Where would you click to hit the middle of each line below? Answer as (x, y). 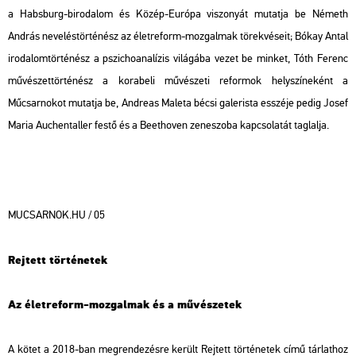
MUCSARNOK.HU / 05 (56, 215)
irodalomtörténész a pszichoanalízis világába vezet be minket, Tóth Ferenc (178, 59)
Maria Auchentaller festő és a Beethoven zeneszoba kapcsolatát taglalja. (168, 126)
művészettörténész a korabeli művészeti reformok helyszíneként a (178, 81)
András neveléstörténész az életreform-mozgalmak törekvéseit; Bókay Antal (178, 37)
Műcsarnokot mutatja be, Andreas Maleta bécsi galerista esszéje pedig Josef (178, 103)
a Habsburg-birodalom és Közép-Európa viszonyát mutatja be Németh (178, 14)
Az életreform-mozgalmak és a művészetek (125, 304)
